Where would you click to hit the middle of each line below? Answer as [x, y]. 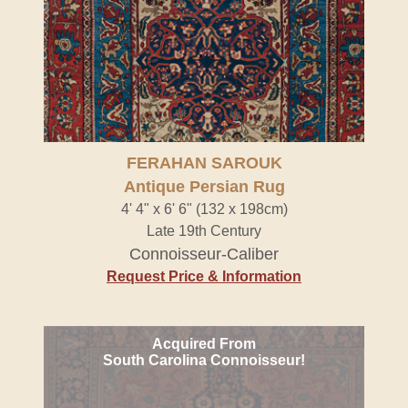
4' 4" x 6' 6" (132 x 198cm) [204, 209]
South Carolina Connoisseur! [204, 360]
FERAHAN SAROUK [204, 163]
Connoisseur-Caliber [204, 254]
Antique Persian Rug [204, 187]
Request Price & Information [204, 276]
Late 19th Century [204, 231]
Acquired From [204, 344]
